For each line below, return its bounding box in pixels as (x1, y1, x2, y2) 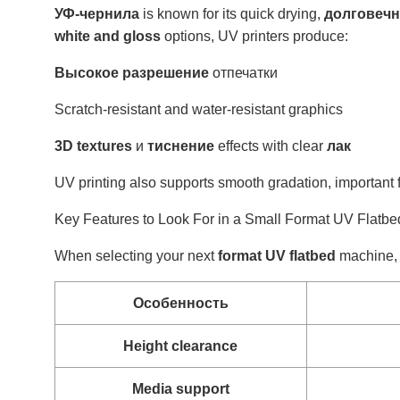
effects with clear (213, 138, 327, 154)
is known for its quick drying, (138, 6, 324, 21)
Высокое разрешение (54, 65, 209, 80)
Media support (131, 381, 229, 396)
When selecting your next (54, 248, 218, 263)
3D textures (54, 138, 132, 154)
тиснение (146, 138, 214, 154)
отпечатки (208, 65, 278, 80)
